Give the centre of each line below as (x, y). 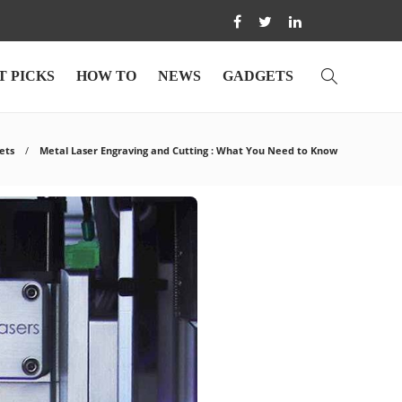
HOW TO (106, 76)
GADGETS (258, 76)
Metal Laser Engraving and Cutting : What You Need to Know (188, 150)
